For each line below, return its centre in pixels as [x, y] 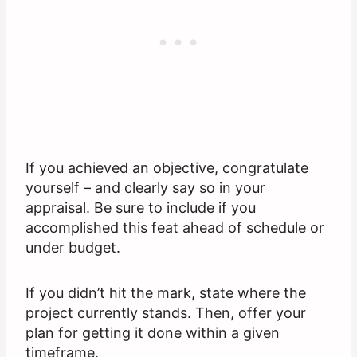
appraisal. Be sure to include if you [141, 208]
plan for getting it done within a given [153, 333]
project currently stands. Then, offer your [166, 313]
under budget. [73, 248]
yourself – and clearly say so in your [145, 188]
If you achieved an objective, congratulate [167, 168]
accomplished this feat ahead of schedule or [175, 228]
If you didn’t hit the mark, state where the [166, 293]
